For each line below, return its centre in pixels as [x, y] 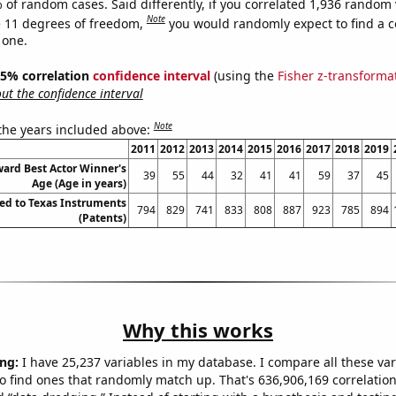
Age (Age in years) [79, 183]
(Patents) [102, 217]
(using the [244, 76]
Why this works [198, 329]
